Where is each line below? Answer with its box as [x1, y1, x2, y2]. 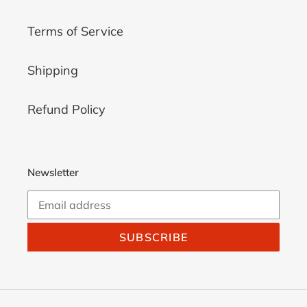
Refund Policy [27, 101, 106, 117]
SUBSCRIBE [119, 230, 188, 245]
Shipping [27, 62, 78, 78]
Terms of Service [27, 23, 123, 39]
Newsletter [27, 165, 79, 179]
